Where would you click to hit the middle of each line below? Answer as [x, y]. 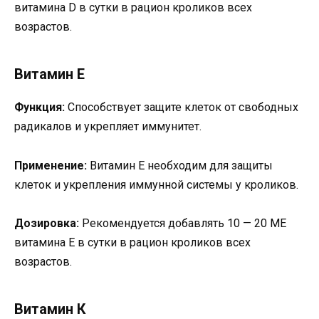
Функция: [40, 108]
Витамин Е [49, 74]
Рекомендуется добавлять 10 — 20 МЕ [183, 223]
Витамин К [50, 309]
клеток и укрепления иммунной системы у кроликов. [156, 184]
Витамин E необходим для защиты [180, 165]
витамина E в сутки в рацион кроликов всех [132, 242]
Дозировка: [47, 223]
